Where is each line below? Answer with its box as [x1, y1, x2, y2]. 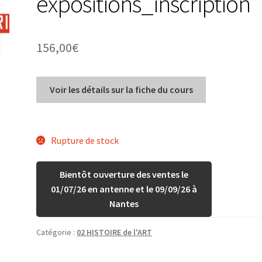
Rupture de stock [50, 134, 119, 146]
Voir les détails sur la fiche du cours [49, 84, 193, 96]
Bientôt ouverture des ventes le [60, 168, 189, 180]
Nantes [109, 197, 139, 209]
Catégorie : [36, 226, 77, 237]
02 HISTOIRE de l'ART [77, 226, 153, 237]
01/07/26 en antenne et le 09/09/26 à [51, 182, 198, 195]
